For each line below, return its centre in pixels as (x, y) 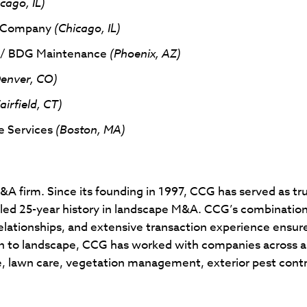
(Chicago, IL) (87, 27)
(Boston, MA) (90, 129)
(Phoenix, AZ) (145, 53)
